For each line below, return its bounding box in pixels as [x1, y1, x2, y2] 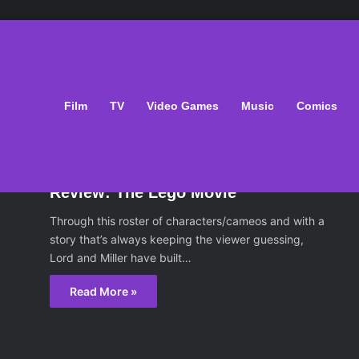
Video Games [147, 99, 219, 112]
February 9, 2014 [60, 164, 137, 176]
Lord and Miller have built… [50, 251, 192, 264]
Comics [296, 99, 337, 112]
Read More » [70, 284, 138, 298]
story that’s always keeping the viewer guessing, [50, 232, 305, 246]
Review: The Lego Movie [50, 184, 237, 201]
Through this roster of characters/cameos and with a [50, 214, 325, 228]
